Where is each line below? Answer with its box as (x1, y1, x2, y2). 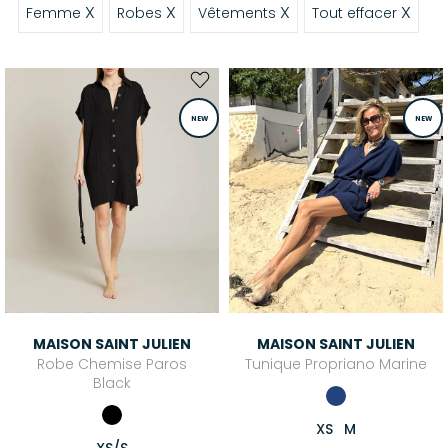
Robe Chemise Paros (37, 353, 187, 374)
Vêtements (198, 3, 280, 23)
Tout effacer (312, 3, 401, 23)
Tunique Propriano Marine (245, 353, 427, 374)
